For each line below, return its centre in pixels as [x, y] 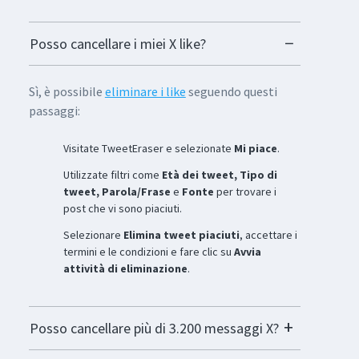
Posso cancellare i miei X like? [117, 44]
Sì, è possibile [67, 92]
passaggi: [54, 111]
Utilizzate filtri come [112, 175]
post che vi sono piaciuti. [122, 209]
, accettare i [268, 235]
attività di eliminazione [125, 269]
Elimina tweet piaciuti [181, 235]
